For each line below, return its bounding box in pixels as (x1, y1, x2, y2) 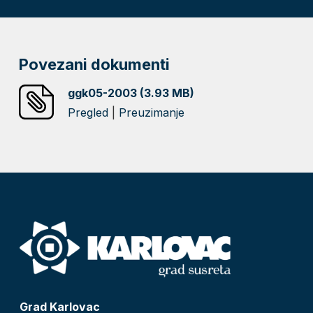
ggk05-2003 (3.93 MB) (68, 85, 195, 100)
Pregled (68, 105, 109, 119)
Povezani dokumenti (19, 54, 170, 73)
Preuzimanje (119, 105, 185, 119)
